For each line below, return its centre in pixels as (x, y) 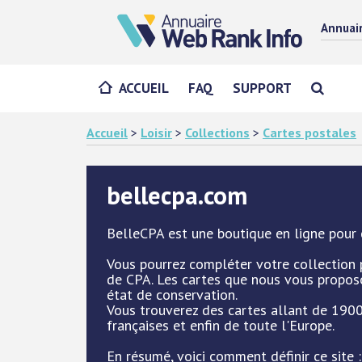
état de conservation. (172, 295)
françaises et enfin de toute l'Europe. (221, 325)
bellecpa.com (177, 195)
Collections (217, 133)
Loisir (156, 133)
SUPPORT (262, 88)
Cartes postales (309, 133)
